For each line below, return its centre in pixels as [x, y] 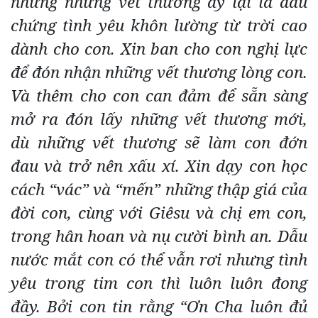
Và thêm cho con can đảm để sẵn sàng [159, 95]
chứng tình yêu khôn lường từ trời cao [159, 25]
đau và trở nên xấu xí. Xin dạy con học [159, 165]
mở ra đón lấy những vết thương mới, [159, 119]
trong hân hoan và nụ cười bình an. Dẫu [159, 236]
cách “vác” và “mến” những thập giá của [159, 189]
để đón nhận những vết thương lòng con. [159, 72]
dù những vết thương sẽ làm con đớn [159, 142]
